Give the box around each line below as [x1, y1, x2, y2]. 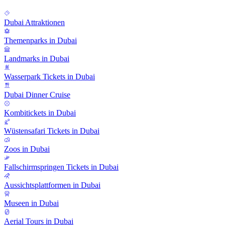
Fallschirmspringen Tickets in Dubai [4, 162, 119, 171]
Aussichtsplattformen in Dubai [4, 180, 100, 189]
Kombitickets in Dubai [4, 108, 76, 117]
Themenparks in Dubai [4, 36, 77, 45]
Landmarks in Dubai [4, 54, 69, 63]
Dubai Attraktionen [4, 18, 65, 27]
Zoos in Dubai [4, 144, 50, 153]
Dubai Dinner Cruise [4, 90, 70, 99]
